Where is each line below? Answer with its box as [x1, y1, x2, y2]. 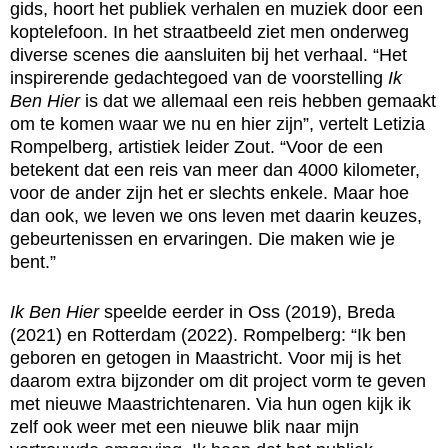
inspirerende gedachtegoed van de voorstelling [10, 67, 388, 88]
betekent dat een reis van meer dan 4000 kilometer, [10, 159, 420, 180]
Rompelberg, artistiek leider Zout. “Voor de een [10, 136, 383, 157]
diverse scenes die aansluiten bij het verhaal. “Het [10, 44, 407, 65]
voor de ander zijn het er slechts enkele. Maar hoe [10, 182, 409, 203]
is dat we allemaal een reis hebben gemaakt [80, 90, 436, 111]
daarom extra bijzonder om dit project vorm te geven [10, 370, 426, 391]
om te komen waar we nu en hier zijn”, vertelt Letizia [10, 113, 425, 134]
